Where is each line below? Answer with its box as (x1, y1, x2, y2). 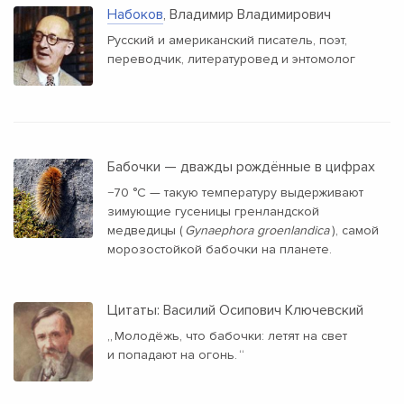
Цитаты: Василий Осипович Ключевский (107, 301, 363, 320)
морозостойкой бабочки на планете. (107, 242, 332, 258)
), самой (331, 223, 379, 239)
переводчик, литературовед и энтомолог (107, 51, 355, 68)
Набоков (107, 5, 163, 24)
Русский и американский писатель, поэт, (107, 32, 347, 49)
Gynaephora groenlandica (184, 223, 329, 239)
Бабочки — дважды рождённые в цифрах (107, 158, 375, 177)
